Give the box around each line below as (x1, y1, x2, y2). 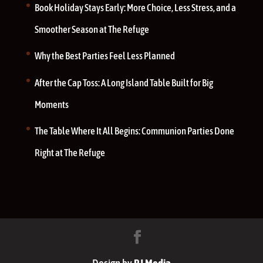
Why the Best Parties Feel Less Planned (34, 50, 175, 62)
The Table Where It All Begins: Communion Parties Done (34, 125, 234, 137)
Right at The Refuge (34, 147, 105, 159)
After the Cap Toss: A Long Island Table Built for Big (34, 76, 213, 89)
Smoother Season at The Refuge (34, 23, 149, 35)
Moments (34, 98, 69, 110)
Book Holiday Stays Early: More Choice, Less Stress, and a (34, 1, 236, 14)
